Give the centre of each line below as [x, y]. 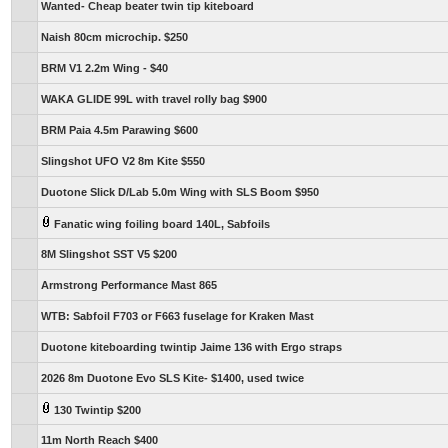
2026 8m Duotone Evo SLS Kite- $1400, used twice [172, 378]
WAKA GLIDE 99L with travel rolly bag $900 [154, 99]
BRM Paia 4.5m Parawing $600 [119, 130]
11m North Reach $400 [99, 440]
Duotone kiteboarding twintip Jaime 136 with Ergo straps [191, 347]
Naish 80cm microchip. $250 [114, 37]
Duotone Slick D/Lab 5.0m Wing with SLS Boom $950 [180, 192]
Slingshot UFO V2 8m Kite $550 [123, 161]
